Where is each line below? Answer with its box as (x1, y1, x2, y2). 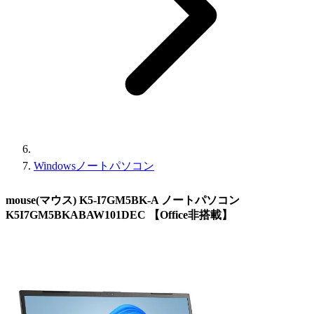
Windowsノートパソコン (34, 160, 154, 172)
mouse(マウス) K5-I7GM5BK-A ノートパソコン (6, 193, 240, 206)
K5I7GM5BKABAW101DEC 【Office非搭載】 (6, 208, 233, 221)
